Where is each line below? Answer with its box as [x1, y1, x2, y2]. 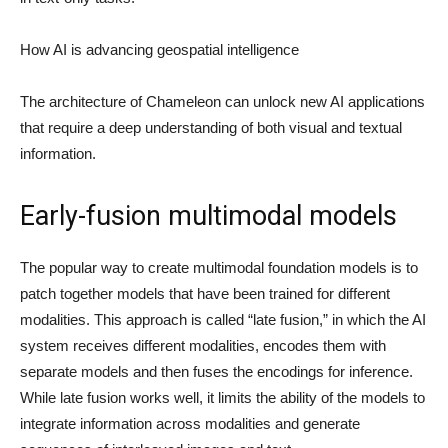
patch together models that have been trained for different [20, 285, 390, 302]
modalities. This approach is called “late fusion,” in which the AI [20, 311, 426, 328]
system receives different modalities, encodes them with [20, 337, 386, 354]
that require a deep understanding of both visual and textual [20, 119, 402, 136]
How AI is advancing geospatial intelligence [20, 41, 299, 58]
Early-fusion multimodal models [20, 200, 397, 232]
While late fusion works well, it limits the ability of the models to [20, 389, 425, 406]
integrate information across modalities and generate [20, 415, 360, 432]
